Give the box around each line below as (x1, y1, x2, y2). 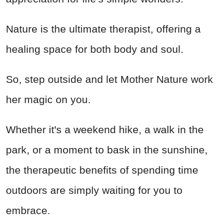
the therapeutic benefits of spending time (6, 164, 198, 176)
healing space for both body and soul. (6, 43, 184, 55)
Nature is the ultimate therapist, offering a (6, 23, 201, 35)
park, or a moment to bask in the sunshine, (6, 144, 208, 155)
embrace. (6, 204, 50, 216)
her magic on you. (6, 93, 91, 105)
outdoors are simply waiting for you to (6, 184, 183, 196)
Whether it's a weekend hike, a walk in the (6, 123, 204, 135)
